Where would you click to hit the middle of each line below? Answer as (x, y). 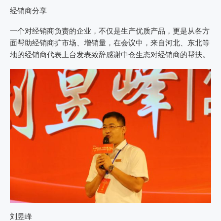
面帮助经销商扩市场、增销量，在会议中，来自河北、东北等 (110, 43)
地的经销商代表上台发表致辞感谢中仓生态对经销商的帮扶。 (110, 55)
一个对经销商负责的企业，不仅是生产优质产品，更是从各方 (110, 31)
